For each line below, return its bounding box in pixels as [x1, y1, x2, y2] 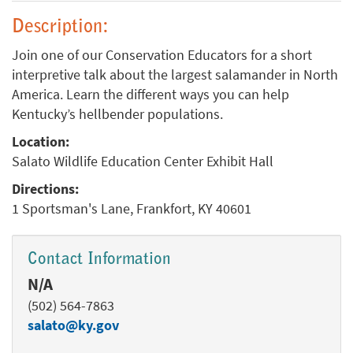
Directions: [12, 180, 79, 198]
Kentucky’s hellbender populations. [12, 106, 223, 123]
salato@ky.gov [28, 317, 119, 334]
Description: [12, 18, 109, 37]
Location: [12, 133, 69, 150]
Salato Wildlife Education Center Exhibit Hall [12, 153, 273, 170]
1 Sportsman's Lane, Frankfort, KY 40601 [12, 200, 251, 217]
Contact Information [28, 251, 171, 268]
